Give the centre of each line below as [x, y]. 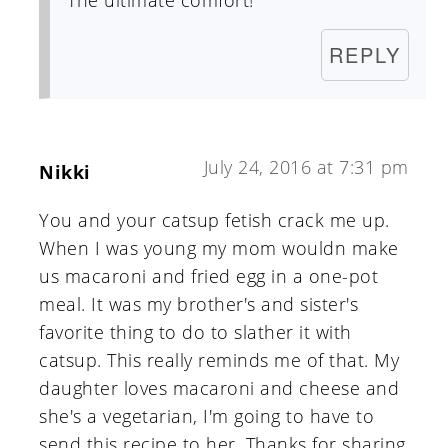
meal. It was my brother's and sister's [199, 304]
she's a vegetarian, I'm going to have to [207, 416]
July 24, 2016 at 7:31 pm [306, 167]
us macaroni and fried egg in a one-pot [209, 276]
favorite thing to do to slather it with [195, 332]
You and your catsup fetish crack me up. [214, 220]
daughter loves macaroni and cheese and [219, 388]
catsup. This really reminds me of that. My [219, 360]
